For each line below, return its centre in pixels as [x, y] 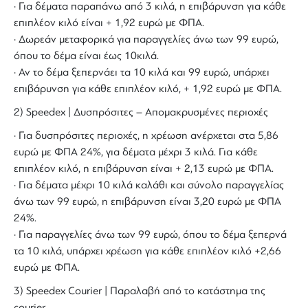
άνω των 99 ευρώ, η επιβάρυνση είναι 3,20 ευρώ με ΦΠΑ [147, 202]
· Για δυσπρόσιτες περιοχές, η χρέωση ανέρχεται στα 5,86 [146, 136]
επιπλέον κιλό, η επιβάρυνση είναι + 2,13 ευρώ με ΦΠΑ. [144, 169]
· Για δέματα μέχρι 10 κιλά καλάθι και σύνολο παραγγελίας [149, 185]
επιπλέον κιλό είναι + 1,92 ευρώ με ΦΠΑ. [109, 23]
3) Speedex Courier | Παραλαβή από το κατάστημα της [140, 291]
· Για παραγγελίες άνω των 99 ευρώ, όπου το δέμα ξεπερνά [150, 235]
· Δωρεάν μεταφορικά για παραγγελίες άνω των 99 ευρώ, [146, 40]
